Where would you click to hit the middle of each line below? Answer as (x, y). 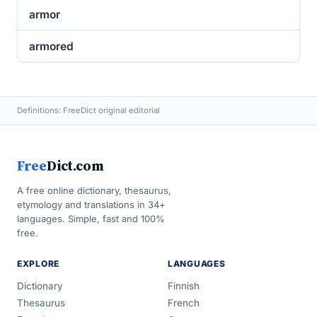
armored (51, 46)
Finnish (184, 286)
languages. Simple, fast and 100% (91, 219)
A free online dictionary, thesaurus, (94, 190)
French (184, 303)
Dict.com (75, 166)
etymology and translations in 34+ (91, 204)
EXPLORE (39, 264)
